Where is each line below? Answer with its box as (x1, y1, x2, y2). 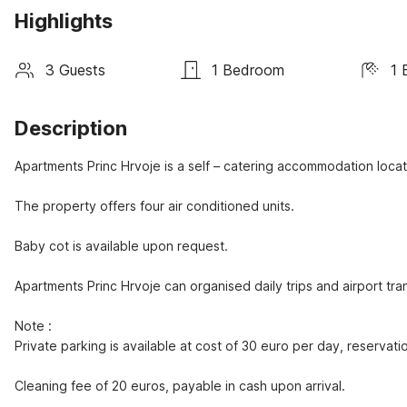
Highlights (15, 9, 113, 33)
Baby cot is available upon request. (15, 238, 228, 253)
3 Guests (45, 60, 105, 79)
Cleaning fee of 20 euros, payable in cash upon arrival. (15, 378, 345, 393)
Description (15, 116, 127, 140)
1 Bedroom (212, 60, 284, 79)
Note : (15, 318, 55, 333)
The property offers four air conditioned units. (15, 198, 294, 213)
